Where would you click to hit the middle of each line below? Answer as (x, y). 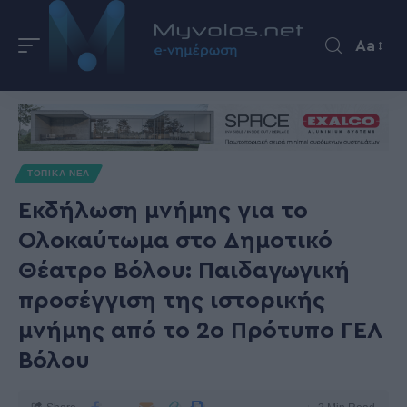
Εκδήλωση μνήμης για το (163, 211)
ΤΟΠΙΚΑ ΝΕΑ (59, 173)
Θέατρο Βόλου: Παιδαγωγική (184, 271)
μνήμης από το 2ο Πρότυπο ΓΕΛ (200, 331)
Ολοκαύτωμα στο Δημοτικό (175, 241)
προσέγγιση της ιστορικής (172, 301)
